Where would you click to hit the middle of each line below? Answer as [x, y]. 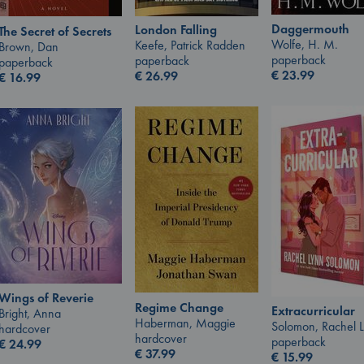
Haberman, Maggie [185, 323]
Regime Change [179, 307]
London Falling [176, 30]
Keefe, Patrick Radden [190, 45]
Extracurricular [313, 311]
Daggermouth [310, 29]
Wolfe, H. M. [305, 45]
